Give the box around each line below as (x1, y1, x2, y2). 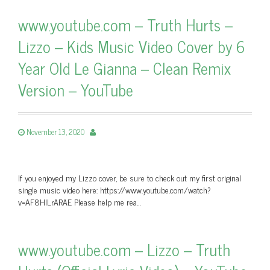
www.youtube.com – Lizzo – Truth (18, 236, 230, 262)
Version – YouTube (18, 77, 133, 102)
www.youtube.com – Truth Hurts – (18, 11, 233, 37)
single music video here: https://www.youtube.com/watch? (18, 183, 211, 196)
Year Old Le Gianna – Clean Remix (18, 55, 231, 81)
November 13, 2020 (27, 125, 84, 138)
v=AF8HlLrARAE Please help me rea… (18, 195, 141, 209)
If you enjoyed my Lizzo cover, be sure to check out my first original (18, 171, 241, 184)
